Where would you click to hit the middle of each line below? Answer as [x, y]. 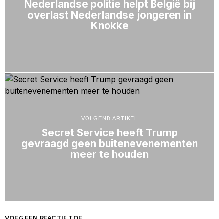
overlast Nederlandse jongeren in [109, 15]
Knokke [109, 26]
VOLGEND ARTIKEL [109, 119]
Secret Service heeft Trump [109, 133]
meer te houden [109, 154]
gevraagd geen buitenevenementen [109, 144]
